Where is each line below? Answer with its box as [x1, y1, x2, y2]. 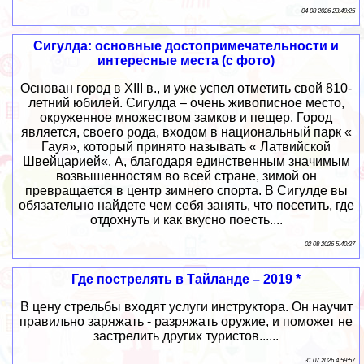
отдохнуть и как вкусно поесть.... [89, 212, 283, 227]
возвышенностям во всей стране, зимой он [55, 168, 317, 183]
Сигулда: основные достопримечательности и [33, 38, 340, 53]
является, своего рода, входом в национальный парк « [20, 124, 352, 139]
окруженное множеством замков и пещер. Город [40, 110, 333, 124]
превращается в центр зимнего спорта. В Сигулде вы [24, 183, 348, 197]
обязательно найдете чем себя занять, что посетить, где [18, 197, 354, 212]
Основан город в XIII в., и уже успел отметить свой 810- [20, 80, 353, 95]
